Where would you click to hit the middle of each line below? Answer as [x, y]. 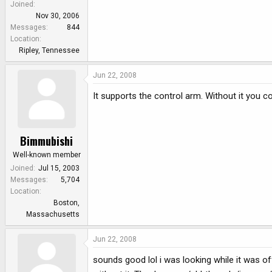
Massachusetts [53, 215]
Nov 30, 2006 [58, 15]
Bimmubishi [46, 141]
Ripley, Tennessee [49, 50]
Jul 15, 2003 [59, 168]
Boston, [66, 203]
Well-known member [46, 155]
